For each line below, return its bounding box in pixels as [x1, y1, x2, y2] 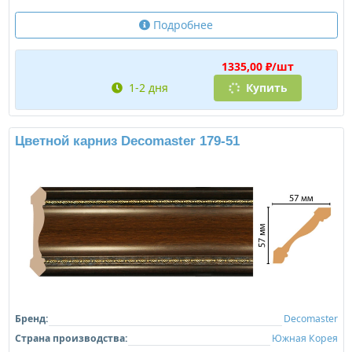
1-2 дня [134, 80, 168, 96]
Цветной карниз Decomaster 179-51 [14, 134, 240, 148]
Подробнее [150, 17, 213, 33]
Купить [242, 80, 288, 96]
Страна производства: [14, 332, 127, 346]
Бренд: [14, 312, 48, 326]
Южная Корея [271, 332, 338, 346]
